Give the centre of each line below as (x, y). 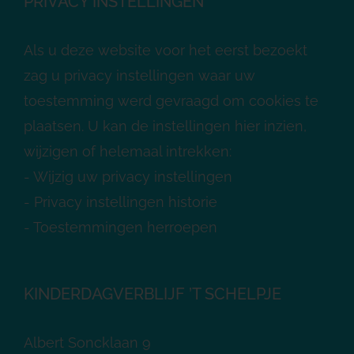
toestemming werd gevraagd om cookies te (171, 100)
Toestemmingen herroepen (125, 227)
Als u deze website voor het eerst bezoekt (166, 50)
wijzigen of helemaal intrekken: (128, 151)
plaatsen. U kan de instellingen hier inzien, (165, 126)
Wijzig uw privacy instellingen (133, 176)
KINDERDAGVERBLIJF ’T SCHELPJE (153, 294)
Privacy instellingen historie (126, 201)
